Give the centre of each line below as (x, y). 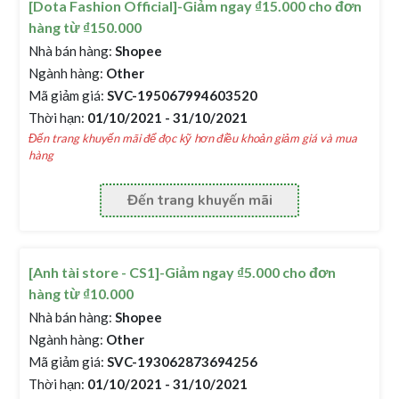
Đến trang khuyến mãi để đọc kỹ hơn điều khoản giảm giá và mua (193, 138)
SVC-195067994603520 (181, 95)
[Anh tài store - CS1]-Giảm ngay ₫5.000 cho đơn (183, 272)
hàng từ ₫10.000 (81, 293)
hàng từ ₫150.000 (85, 27)
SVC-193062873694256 (181, 362)
